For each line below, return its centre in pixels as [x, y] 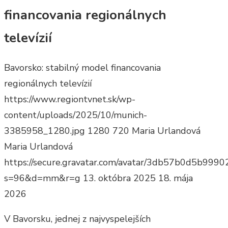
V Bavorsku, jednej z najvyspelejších [77, 219]
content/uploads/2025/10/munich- [76, 115]
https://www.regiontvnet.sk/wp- [70, 99]
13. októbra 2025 [119, 178]
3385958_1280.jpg [45, 131]
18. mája [176, 178]
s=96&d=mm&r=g [42, 178]
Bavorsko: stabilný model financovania [82, 68]
